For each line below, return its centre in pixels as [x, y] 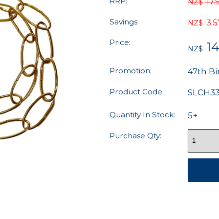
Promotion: [131, 71]
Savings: [124, 22]
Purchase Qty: [135, 135]
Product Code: [137, 92]
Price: [120, 43]
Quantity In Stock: [142, 114]
